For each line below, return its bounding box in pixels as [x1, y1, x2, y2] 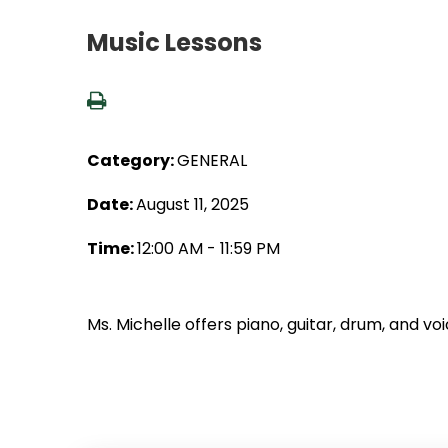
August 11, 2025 [136, 193, 249, 216]
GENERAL [177, 149, 247, 172]
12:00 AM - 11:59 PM [137, 237, 280, 260]
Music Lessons [87, 26, 262, 59]
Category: [87, 149, 177, 172]
